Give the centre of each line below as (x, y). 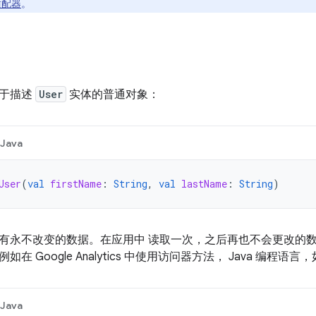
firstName (76, 184)
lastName (204, 184)
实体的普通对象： (113, 95)
